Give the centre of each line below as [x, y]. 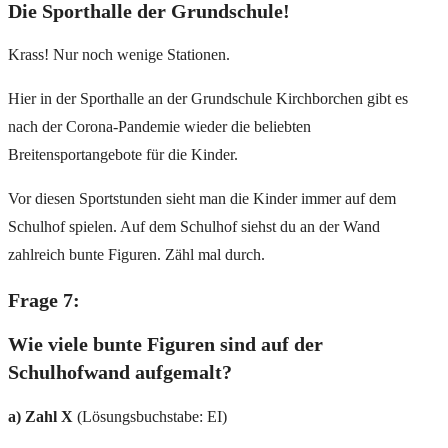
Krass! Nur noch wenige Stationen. [119, 55]
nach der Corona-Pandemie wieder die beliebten [159, 127]
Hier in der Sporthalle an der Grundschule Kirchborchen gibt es [208, 99]
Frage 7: [44, 299]
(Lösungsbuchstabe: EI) [152, 416]
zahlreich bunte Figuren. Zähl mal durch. [136, 255]
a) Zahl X [42, 416]
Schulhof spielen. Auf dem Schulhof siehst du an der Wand [194, 227]
